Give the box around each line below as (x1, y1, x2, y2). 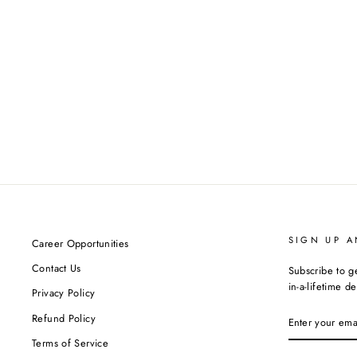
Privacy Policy (32, 285, 96, 301)
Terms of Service (32, 335, 108, 351)
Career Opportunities (32, 236, 129, 251)
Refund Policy (32, 310, 96, 326)
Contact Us (32, 261, 81, 277)
